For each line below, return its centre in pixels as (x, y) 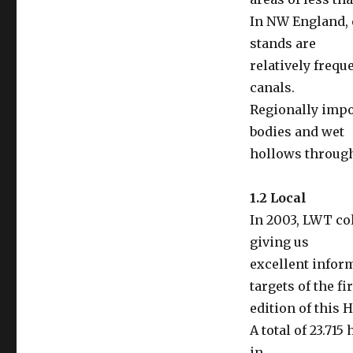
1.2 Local (278, 198)
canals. (272, 87)
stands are (282, 43)
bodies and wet (297, 132)
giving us (279, 242)
